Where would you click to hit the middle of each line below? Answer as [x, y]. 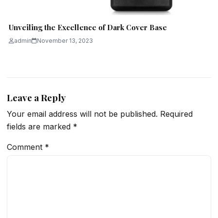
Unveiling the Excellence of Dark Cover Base [88, 27]
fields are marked [40, 127]
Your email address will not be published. [82, 114]
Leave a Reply [36, 98]
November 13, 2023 [65, 41]
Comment [26, 147]
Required [176, 114]
